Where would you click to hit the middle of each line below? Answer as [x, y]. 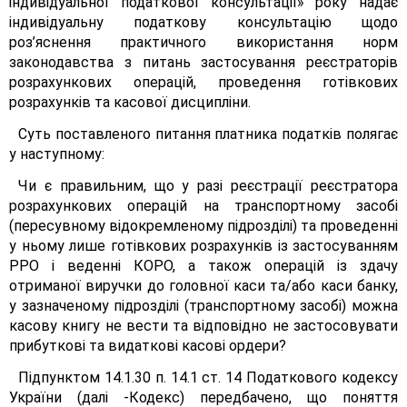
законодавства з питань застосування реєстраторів [203, 62]
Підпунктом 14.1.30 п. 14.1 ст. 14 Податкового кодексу [208, 377]
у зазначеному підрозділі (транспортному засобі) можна [203, 306]
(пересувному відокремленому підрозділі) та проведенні [203, 226]
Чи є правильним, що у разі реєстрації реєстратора [208, 186]
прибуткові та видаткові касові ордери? [148, 346]
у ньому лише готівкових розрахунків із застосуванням [203, 246]
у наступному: [57, 154]
